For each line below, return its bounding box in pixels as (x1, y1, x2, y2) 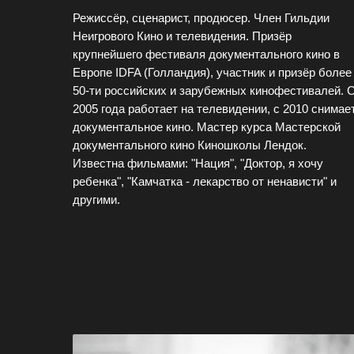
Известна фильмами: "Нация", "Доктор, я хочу (73, 156, 323, 170)
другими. (73, 193, 120, 206)
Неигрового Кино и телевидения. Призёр (73, 29, 292, 43)
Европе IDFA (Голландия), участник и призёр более (73, 66, 352, 79)
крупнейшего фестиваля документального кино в (73, 47, 340, 61)
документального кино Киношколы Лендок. (73, 138, 307, 152)
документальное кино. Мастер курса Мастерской (73, 120, 341, 134)
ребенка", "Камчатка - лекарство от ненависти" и (73, 175, 337, 188)
